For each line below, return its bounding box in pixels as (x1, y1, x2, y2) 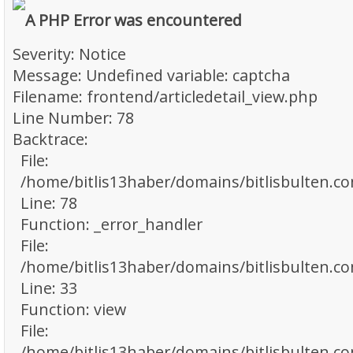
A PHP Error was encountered (25, 9, 242, 32)
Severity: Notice (13, 43, 126, 65)
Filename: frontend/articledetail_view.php (13, 86, 318, 108)
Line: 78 (20, 192, 77, 214)
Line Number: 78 (13, 107, 134, 129)
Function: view (20, 299, 126, 321)
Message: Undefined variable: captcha (13, 65, 290, 87)
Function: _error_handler (20, 214, 203, 236)
